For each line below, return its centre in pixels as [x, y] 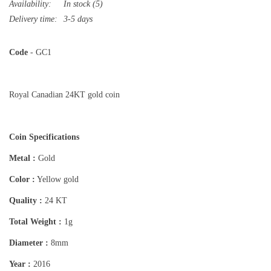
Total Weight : [35, 222]
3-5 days [78, 19]
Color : [22, 180]
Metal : [22, 158]
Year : [20, 264]
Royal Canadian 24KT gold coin [66, 95]
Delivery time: [33, 19]
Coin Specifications [44, 137]
